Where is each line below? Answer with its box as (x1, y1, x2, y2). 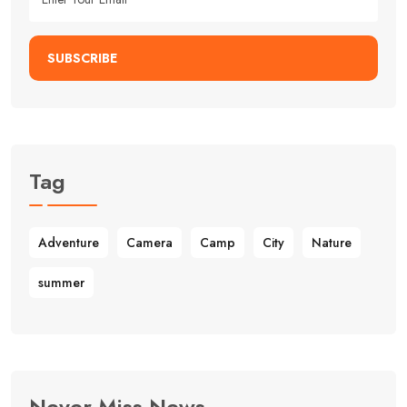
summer (38, 273, 84, 292)
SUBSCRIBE (47, 49, 117, 68)
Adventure (38, 233, 99, 252)
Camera (126, 233, 173, 252)
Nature (312, 233, 352, 252)
